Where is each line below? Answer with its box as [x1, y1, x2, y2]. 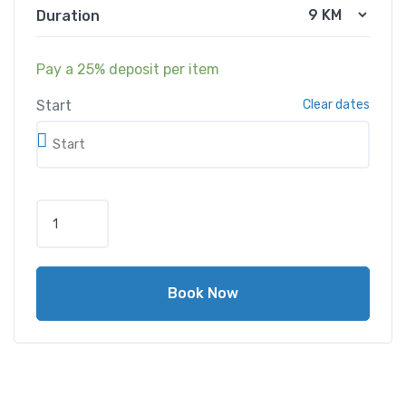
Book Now [168, 285, 238, 303]
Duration [36, 6, 100, 24]
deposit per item [105, 60, 219, 78]
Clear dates [303, 96, 370, 112]
